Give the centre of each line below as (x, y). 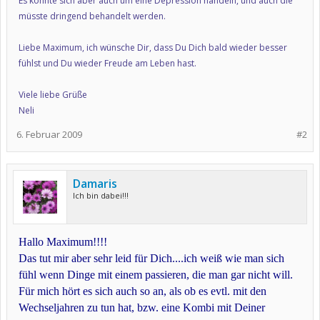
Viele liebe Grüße (53, 95)
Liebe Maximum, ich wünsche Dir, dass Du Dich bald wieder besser (153, 47)
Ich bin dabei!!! (101, 195)
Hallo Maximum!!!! (63, 242)
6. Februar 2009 (49, 134)
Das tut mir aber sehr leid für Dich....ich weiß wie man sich (151, 258)
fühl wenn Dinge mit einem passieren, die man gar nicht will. (156, 275)
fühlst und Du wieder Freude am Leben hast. (107, 63)
